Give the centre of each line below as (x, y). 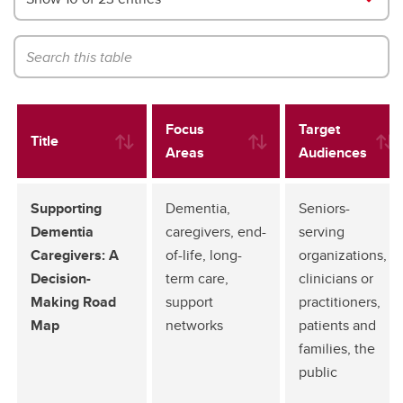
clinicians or (336, 278)
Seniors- (324, 208)
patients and (337, 325)
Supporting (66, 208)
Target (319, 129)
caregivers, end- (216, 232)
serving (322, 232)
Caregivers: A (75, 255)
